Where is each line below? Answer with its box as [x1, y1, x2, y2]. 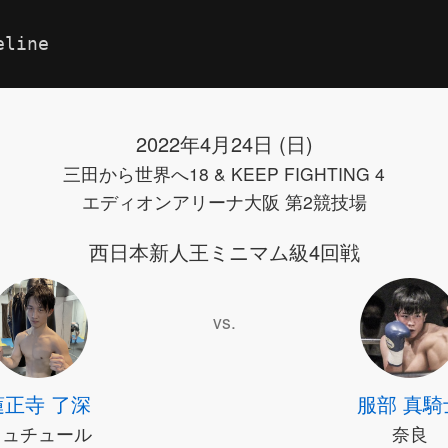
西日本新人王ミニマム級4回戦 [88, 236, 360, 266]
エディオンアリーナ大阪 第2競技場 [81, 188, 367, 214]
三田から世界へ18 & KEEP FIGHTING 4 [63, 160, 385, 186]
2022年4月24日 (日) [135, 128, 313, 158]
